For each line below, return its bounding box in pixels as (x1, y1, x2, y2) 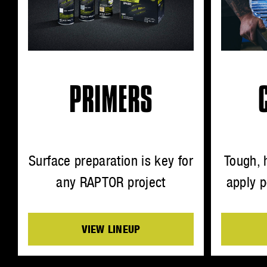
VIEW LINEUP (81, 222, 141, 235)
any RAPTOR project (56, 173, 166, 191)
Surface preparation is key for (29, 151, 193, 169)
